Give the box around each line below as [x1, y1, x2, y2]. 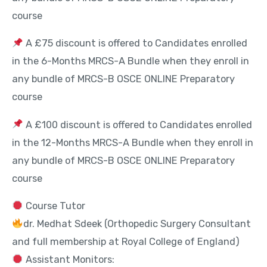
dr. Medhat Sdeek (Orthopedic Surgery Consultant [23, 218, 251, 230]
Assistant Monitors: [23, 254, 114, 266]
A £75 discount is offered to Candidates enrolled [23, 38, 247, 49]
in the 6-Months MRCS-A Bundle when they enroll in [12, 55, 249, 67]
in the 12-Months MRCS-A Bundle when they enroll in [12, 136, 253, 148]
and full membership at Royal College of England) [12, 236, 240, 248]
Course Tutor [23, 200, 85, 212]
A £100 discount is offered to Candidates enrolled [23, 119, 252, 131]
